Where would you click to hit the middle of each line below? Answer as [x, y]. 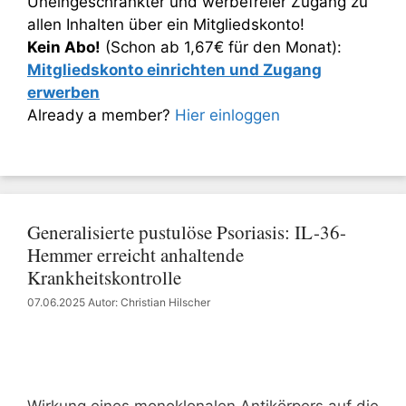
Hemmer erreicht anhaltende [135, 254]
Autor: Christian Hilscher [149, 302]
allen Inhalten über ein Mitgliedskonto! [166, 24]
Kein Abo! [64, 47]
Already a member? [101, 115]
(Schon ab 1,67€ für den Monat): [221, 47]
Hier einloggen [227, 115]
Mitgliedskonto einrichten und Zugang [174, 69]
